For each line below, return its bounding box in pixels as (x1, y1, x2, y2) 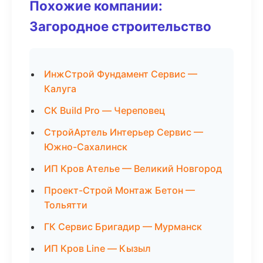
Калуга (44, 83, 76, 95)
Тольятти (44, 199, 87, 211)
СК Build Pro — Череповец (44, 104, 165, 116)
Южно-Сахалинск (44, 141, 127, 153)
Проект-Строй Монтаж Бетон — (44, 184, 195, 196)
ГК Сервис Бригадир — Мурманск (44, 221, 202, 232)
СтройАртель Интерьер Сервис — (44, 126, 203, 138)
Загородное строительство (29, 18, 211, 34)
